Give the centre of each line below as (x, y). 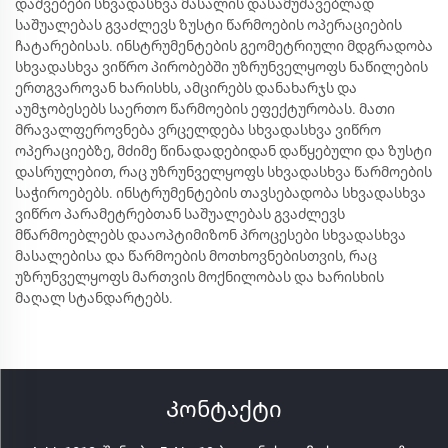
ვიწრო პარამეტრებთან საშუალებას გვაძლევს (180, 214)
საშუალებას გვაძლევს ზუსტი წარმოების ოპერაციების (208, 25)
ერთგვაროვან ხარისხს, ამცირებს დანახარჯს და (186, 88)
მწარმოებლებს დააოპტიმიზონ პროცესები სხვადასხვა (210, 235)
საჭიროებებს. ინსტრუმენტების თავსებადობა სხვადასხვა (220, 193)
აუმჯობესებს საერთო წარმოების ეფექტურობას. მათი (205, 109)
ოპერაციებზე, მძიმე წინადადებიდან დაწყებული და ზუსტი (223, 151)
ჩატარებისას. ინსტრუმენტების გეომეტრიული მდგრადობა (224, 46)
